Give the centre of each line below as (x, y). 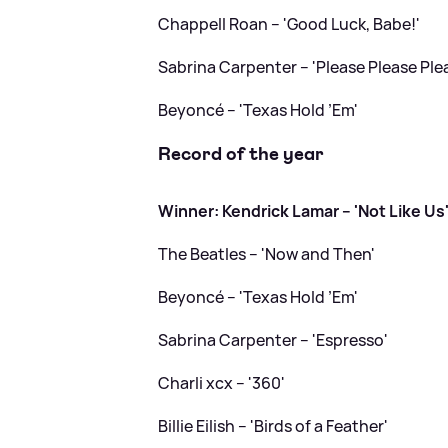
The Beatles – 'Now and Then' (267, 254)
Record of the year (241, 153)
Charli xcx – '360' (222, 383)
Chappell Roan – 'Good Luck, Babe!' (289, 24)
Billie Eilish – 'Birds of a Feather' (273, 426)
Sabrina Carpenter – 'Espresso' (273, 340)
